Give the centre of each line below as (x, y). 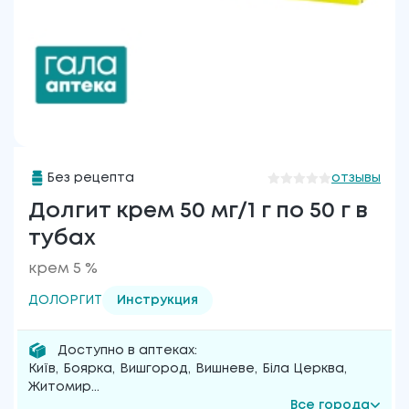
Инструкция (157, 300)
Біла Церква (303, 369)
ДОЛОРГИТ (65, 300)
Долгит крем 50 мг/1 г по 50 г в (198, 211)
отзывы (356, 178)
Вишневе (225, 369)
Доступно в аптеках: (127, 351)
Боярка (88, 369)
